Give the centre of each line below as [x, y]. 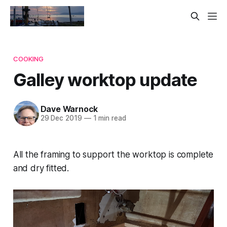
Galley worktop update [105, 79]
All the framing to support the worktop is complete [113, 154]
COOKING [28, 59]
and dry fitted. [41, 168]
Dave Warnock [69, 109]
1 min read [108, 118]
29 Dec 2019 [61, 118]
